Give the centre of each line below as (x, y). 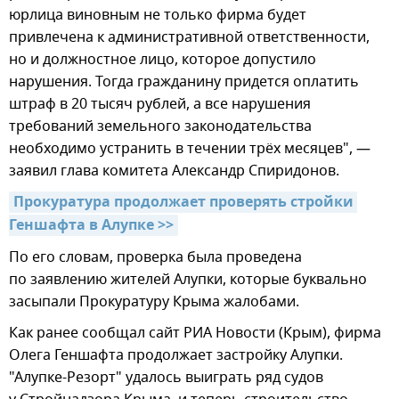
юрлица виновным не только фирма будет (158, 16)
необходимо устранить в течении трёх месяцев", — (190, 149)
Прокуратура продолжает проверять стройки (183, 204)
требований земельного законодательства (160, 127)
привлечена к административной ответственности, (189, 38)
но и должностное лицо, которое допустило (163, 60)
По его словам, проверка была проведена (155, 258)
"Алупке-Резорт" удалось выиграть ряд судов (166, 378)
